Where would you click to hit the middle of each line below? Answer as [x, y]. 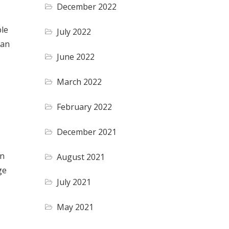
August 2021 [81, 157]
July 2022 [74, 31]
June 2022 [76, 56]
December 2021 [87, 132]
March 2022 [79, 82]
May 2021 [75, 207]
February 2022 [85, 107]
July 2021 [74, 182]
